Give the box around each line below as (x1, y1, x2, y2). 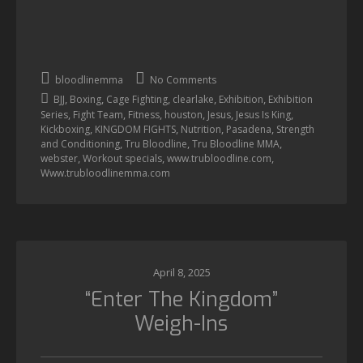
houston (164, 108, 203, 122)
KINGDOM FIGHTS (95, 122, 176, 136)
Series (41, 108, 68, 122)
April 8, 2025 (152, 265, 211, 280)
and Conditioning (41, 137, 120, 151)
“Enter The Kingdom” (84, 286, 278, 313)
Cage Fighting (106, 92, 168, 106)
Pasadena (226, 122, 271, 136)
